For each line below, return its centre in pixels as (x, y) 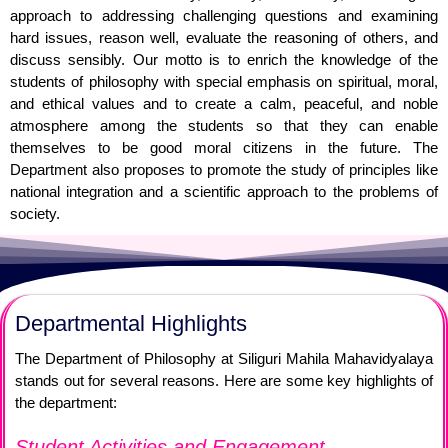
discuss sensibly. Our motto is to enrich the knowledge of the (224, 60)
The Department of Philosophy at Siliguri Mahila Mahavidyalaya (224, 359)
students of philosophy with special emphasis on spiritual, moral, (224, 82)
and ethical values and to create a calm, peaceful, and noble (224, 104)
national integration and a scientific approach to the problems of (224, 192)
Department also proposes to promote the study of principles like (224, 170)
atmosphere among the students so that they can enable (224, 126)
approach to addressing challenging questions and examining (224, 16)
